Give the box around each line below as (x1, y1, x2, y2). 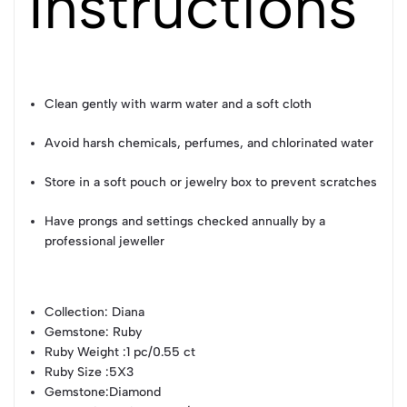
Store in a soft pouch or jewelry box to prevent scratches (45, 174, 378, 190)
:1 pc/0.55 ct (119, 343, 196, 360)
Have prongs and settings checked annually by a (45, 213, 326, 229)
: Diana (104, 303, 145, 320)
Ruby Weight (45, 343, 120, 360)
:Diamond (105, 383, 162, 400)
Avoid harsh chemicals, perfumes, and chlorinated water (45, 134, 374, 151)
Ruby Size (45, 363, 103, 380)
